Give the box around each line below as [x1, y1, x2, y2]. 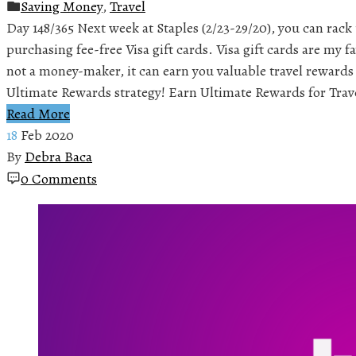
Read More [6, 103, 70, 123]
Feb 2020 [21, 125, 74, 145]
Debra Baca [25, 146, 92, 166]
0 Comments [21, 168, 97, 188]
